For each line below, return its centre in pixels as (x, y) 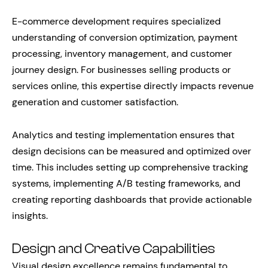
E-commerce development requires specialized (116, 22)
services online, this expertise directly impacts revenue (133, 86)
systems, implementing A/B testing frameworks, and (126, 184)
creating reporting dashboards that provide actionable (132, 200)
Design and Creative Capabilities (114, 249)
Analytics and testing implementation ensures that (123, 135)
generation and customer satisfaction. (95, 102)
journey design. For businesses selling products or (121, 70)
